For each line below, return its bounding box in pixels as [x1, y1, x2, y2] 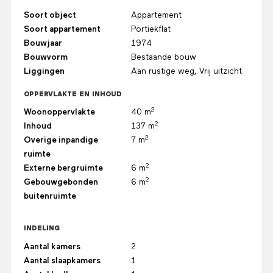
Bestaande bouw [131, 53, 197, 62]
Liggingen [23, 67, 65, 76]
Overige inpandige [23, 136, 98, 145]
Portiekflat [131, 25, 171, 34]
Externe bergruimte [23, 164, 103, 173]
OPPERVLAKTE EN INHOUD [23, 91, 122, 99]
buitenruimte [23, 192, 76, 201]
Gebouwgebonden [23, 178, 98, 187]
